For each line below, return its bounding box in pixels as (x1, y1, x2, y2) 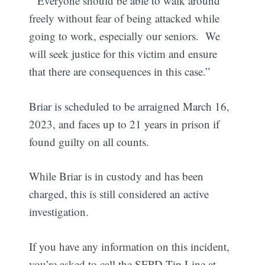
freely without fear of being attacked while (29, 11, 220, 26)
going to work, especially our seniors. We (29, 28, 221, 44)
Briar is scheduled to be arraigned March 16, (29, 98, 230, 114)
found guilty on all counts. (29, 134, 150, 149)
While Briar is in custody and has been (29, 169, 204, 184)
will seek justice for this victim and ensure (29, 46, 218, 62)
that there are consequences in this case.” (29, 64, 211, 79)
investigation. (29, 204, 89, 219)
